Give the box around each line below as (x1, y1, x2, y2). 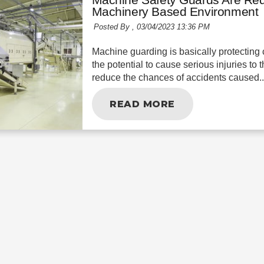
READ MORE (110, 98, 175, 110)
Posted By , (94, 22, 135, 32)
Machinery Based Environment (91, 5, 259, 19)
